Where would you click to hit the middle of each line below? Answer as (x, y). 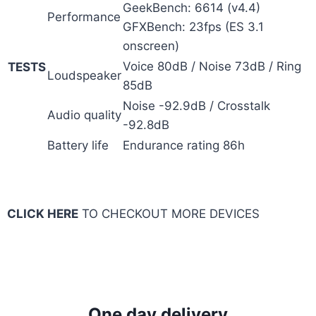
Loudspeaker (84, 75)
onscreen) (151, 45)
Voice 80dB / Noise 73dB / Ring (212, 66)
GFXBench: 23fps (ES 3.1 (193, 26)
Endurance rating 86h (184, 145)
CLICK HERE (43, 214)
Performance (84, 17)
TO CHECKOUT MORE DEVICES (169, 214)
